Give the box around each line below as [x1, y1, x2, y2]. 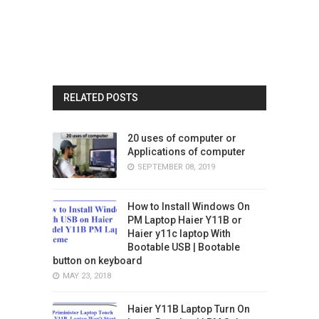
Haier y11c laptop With [127, 227, 231, 239]
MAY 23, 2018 [62, 271, 111, 281]
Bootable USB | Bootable [127, 241, 240, 253]
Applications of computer [127, 145, 246, 157]
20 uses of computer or [127, 132, 236, 144]
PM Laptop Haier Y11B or [127, 214, 242, 226]
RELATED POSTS [63, 91, 138, 103]
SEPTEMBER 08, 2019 [137, 162, 215, 172]
